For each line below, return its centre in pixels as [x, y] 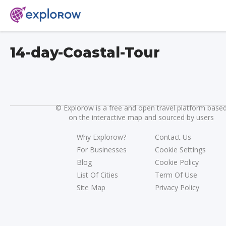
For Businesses [102, 149]
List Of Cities [97, 175]
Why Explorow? [101, 137]
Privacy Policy [177, 187]
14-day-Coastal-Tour [85, 52]
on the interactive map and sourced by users [141, 117]
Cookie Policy [177, 162]
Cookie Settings [180, 149]
